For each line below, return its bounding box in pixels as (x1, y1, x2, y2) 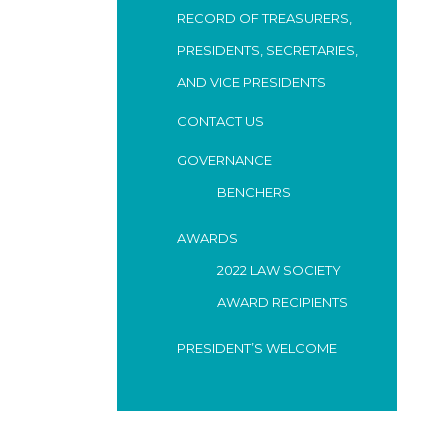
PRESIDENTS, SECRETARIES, (177, 41, 358, 58)
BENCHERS (217, 183, 291, 200)
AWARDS (177, 229, 238, 246)
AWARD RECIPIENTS (217, 293, 348, 310)
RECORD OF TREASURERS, (177, 9, 352, 26)
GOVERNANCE (177, 151, 272, 168)
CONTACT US (177, 112, 264, 129)
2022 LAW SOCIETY (217, 261, 341, 278)
